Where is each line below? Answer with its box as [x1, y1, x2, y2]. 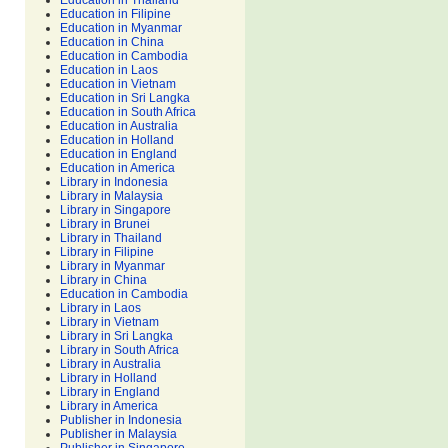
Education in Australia [60, 119, 178, 133]
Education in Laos [60, 63, 158, 77]
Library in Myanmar [60, 259, 165, 273]
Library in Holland [60, 371, 157, 385]
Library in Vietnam [60, 315, 159, 329]
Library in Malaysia [60, 189, 163, 203]
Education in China [60, 35, 164, 49]
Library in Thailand [60, 231, 162, 245]
